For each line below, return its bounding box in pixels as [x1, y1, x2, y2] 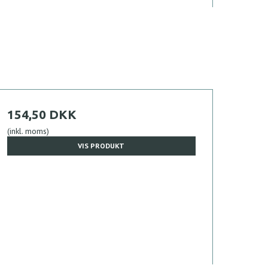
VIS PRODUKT [78, 141, 125, 150]
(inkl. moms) [7, 125, 49, 136]
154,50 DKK [7, 106, 77, 121]
